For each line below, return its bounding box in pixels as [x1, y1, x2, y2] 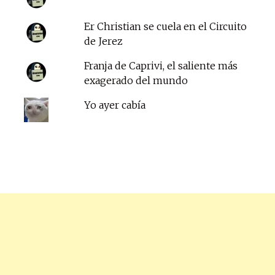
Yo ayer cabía [84, 98, 146, 111]
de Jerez [84, 34, 123, 47]
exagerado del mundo [84, 74, 188, 87]
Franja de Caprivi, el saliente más [84, 59, 238, 72]
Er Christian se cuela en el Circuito [84, 20, 247, 33]
